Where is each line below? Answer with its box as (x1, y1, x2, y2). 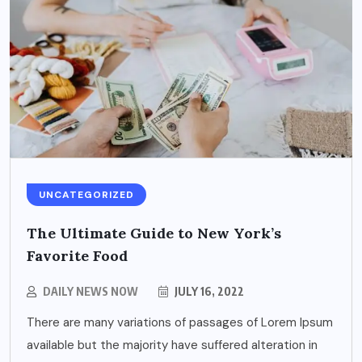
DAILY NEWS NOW (43, 284, 138, 299)
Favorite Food (27, 246, 128, 266)
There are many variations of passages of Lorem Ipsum (27, 314, 333, 331)
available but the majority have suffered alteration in (27, 337, 318, 354)
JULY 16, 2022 (172, 284, 244, 299)
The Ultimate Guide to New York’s (27, 224, 281, 243)
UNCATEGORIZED (39, 188, 134, 202)
